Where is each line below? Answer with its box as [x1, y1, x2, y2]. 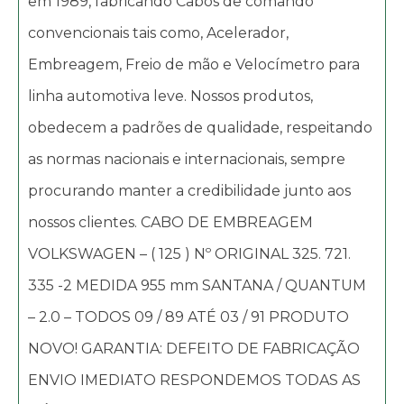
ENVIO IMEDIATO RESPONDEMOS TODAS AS [28, 371, 361, 389]
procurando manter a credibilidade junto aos [28, 181, 351, 199]
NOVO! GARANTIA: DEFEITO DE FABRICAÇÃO [28, 339, 360, 357]
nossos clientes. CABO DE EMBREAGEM [28, 213, 313, 231]
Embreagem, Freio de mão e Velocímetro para [28, 55, 360, 73]
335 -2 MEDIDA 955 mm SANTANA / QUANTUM [28, 276, 366, 294]
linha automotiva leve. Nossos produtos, [28, 87, 313, 105]
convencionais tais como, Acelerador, [28, 23, 289, 41]
